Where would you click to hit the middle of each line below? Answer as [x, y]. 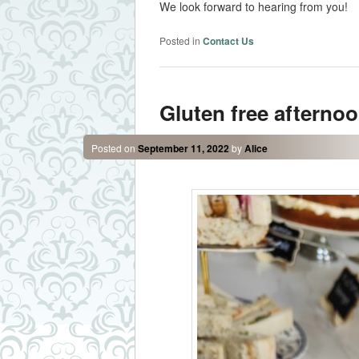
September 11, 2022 [183, 149]
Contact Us [228, 40]
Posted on [114, 148]
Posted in [179, 40]
